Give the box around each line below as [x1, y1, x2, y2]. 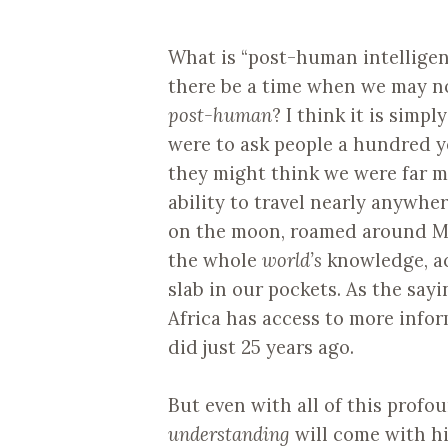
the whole [168, 247, 262, 272]
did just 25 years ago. [168, 334, 354, 359]
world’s [262, 247, 322, 272]
